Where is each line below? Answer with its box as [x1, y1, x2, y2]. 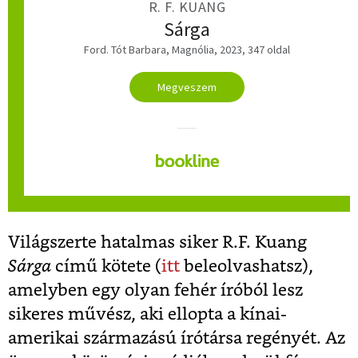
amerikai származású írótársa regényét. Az [8, 329, 345, 347]
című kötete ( [55, 257, 161, 275]
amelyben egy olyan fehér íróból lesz [8, 281, 303, 299]
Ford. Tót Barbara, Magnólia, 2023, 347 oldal [84, 42, 290, 57]
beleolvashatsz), [180, 257, 313, 275]
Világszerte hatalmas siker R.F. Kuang [8, 233, 307, 251]
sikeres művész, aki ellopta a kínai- [8, 305, 287, 323]
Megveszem [157, 79, 217, 94]
